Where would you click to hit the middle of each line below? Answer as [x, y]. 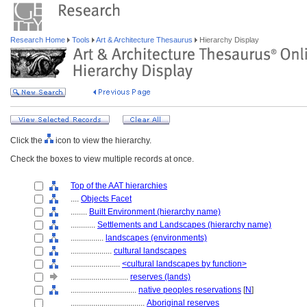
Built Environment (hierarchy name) [155, 212]
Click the [27, 140]
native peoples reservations [190, 290]
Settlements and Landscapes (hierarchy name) [184, 225]
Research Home [39, 40]
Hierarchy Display [228, 40]
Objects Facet [106, 199]
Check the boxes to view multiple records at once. [102, 159]
